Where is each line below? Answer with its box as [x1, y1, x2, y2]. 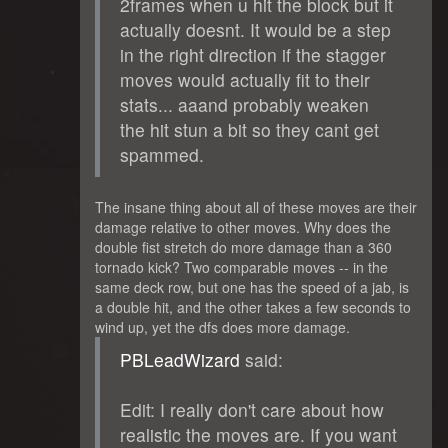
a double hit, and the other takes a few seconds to [95, 296, 411, 317]
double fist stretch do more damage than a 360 [95, 236, 392, 257]
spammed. [120, 141, 204, 167]
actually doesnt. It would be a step [120, 16, 391, 42]
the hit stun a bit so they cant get [120, 116, 379, 142]
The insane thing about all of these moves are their [95, 196, 417, 217]
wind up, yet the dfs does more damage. [95, 316, 350, 337]
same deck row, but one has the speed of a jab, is [95, 276, 409, 297]
